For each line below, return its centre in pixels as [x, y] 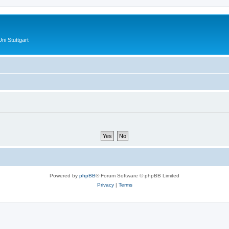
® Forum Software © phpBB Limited [138, 175]
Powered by [64, 175]
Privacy [105, 185]
